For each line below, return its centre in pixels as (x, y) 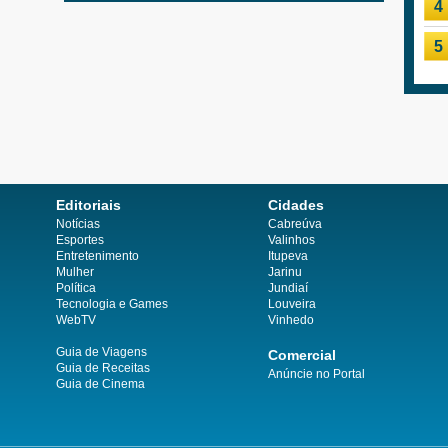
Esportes (80, 240)
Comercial (302, 355)
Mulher (75, 272)
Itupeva (288, 256)
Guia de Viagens (101, 352)
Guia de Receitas (103, 368)
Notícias (78, 224)
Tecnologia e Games (112, 304)
